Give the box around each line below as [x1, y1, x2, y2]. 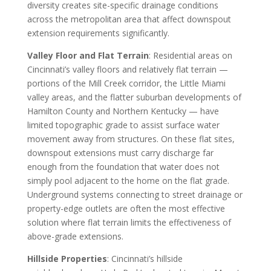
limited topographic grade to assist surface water [27, 119, 220, 131]
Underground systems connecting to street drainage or [27, 188, 243, 200]
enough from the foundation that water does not [27, 160, 220, 172]
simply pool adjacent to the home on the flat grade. [27, 174, 229, 186]
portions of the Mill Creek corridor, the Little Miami [27, 77, 226, 89]
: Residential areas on [148, 49, 232, 61]
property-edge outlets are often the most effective [27, 202, 225, 214]
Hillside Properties [27, 252, 107, 264]
